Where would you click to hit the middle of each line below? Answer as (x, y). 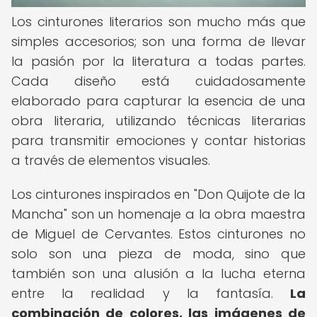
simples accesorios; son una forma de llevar (158, 41)
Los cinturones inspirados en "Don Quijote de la (158, 194)
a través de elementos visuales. (111, 160)
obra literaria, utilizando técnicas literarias (158, 121)
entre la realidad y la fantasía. (151, 293)
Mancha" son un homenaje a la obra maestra (158, 214)
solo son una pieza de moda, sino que (158, 254)
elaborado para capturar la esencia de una (158, 101)
